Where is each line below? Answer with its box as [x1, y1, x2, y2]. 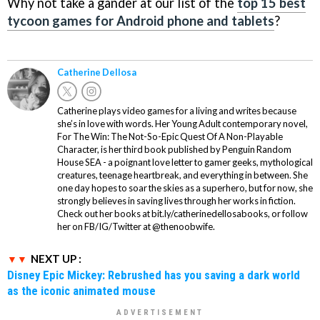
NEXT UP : [31, 252, 81, 266]
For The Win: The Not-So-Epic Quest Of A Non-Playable [57, 131, 283, 143]
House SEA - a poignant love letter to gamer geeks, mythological [57, 156, 313, 169]
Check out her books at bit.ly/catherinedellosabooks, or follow [57, 208, 308, 220]
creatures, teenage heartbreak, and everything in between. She [57, 169, 308, 181]
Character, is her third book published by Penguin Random [57, 144, 291, 156]
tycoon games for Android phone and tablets [7, 13, 274, 29]
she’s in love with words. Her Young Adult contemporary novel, [57, 118, 308, 130]
